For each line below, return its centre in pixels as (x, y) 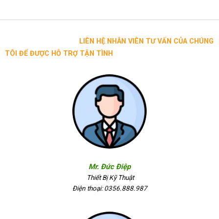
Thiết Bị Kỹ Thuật (109, 177)
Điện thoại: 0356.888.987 (109, 188)
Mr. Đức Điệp (109, 166)
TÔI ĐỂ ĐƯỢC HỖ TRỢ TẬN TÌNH (59, 53)
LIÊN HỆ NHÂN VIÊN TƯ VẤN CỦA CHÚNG (109, 41)
